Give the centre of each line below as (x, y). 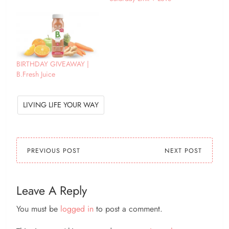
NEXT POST (183, 151)
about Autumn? (39, 8)
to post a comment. (128, 209)
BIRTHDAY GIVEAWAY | (53, 64)
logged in (77, 209)
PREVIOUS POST (54, 151)
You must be (38, 209)
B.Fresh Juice (36, 74)
